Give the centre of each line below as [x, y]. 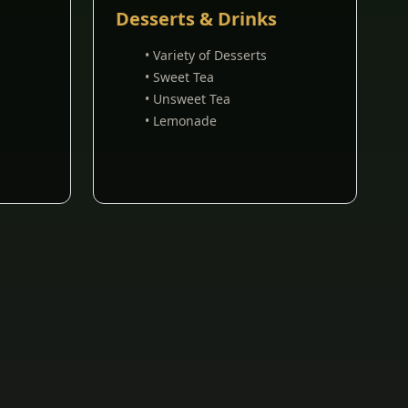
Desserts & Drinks [196, 19]
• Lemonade [181, 121]
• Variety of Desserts [206, 55]
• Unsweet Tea [188, 99]
